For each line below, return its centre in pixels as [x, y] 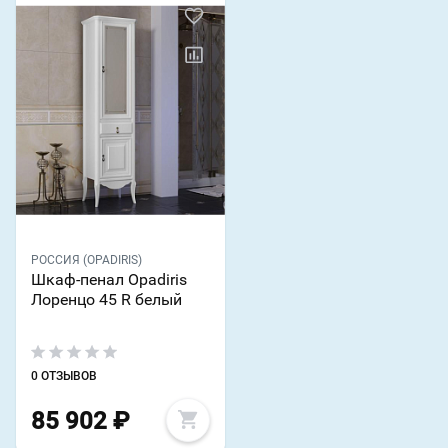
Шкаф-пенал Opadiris [109, 280]
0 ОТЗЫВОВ [64, 376]
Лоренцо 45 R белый [106, 300]
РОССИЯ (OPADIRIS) [86, 260]
